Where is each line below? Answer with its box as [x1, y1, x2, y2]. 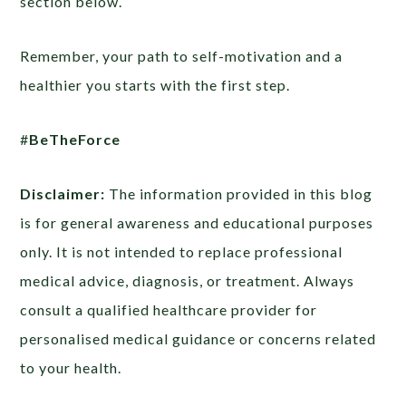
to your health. [20, 358, 122, 376]
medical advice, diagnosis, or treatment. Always [20, 271, 355, 289]
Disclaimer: [20, 184, 106, 202]
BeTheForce [29, 130, 121, 148]
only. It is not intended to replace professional [20, 242, 343, 260]
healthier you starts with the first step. [20, 75, 291, 93]
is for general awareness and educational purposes [20, 213, 374, 231]
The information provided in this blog [105, 184, 373, 202]
